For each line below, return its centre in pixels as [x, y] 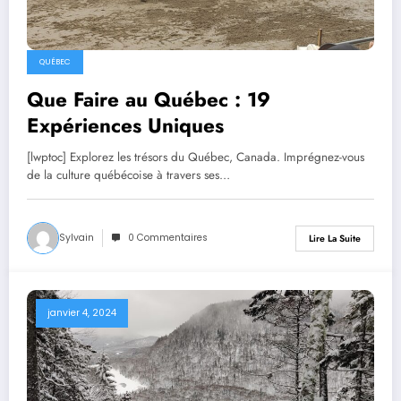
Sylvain [77, 238]
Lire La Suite [335, 238]
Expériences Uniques [125, 126]
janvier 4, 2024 [82, 313]
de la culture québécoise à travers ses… [128, 175]
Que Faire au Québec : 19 [149, 100]
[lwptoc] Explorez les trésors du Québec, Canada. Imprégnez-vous [196, 158]
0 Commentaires [168, 238]
